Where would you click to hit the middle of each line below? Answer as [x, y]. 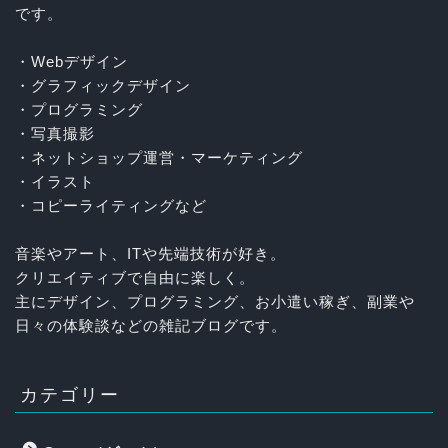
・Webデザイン [71, 61]
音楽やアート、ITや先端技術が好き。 [150, 253]
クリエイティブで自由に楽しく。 [135, 277]
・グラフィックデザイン [103, 85]
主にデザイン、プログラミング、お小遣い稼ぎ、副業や [215, 301]
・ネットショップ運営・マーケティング [159, 157]
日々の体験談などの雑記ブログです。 [151, 325]
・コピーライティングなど [111, 205]
